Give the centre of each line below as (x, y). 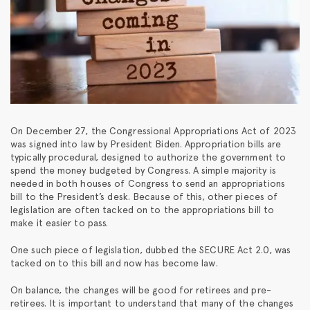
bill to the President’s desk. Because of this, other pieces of (144, 196)
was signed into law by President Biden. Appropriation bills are (146, 144)
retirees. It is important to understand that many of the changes (152, 303)
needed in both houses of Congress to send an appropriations (148, 183)
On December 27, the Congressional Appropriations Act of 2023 (154, 130)
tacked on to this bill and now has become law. (114, 263)
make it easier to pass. (60, 222)
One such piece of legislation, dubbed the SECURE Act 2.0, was (151, 249)
